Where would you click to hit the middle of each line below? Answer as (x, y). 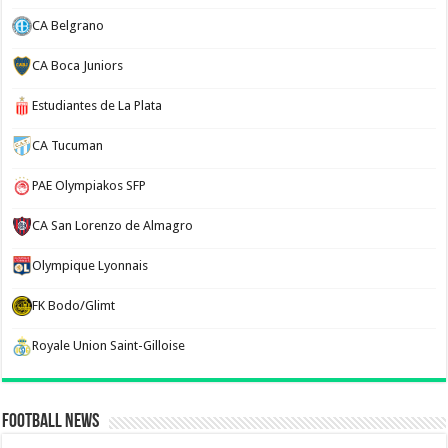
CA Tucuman (68, 145)
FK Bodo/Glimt (74, 305)
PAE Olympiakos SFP (89, 185)
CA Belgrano (68, 25)
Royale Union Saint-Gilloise (109, 345)
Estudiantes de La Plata (97, 105)
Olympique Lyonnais (90, 265)
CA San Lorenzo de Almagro (113, 225)
